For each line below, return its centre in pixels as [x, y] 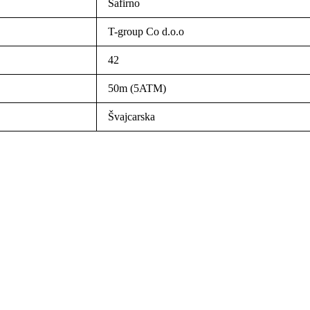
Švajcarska [131, 117]
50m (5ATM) [137, 89]
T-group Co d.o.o [146, 32]
